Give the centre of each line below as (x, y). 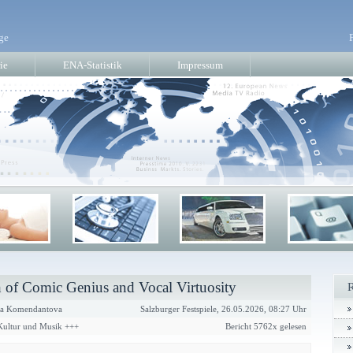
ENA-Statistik (93, 65)
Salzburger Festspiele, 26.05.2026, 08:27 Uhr (223, 309)
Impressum (200, 65)
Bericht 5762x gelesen (266, 326)
